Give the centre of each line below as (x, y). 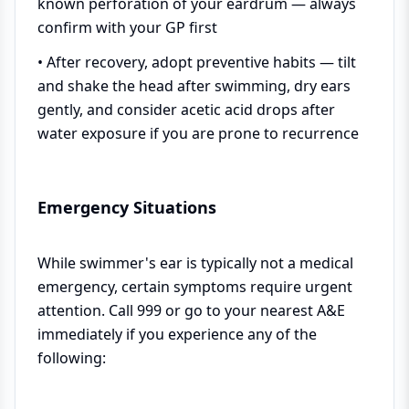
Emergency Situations (127, 207)
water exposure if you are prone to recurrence (198, 133)
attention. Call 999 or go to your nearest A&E (191, 310)
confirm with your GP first (127, 27)
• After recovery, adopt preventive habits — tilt (197, 62)
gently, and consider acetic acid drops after (186, 109)
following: (72, 357)
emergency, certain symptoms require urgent (195, 286)
